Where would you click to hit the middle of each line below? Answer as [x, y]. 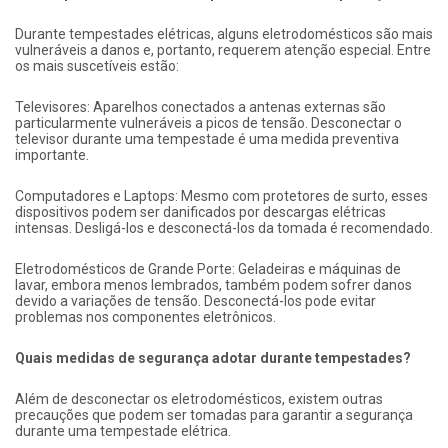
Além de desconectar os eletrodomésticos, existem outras [199, 399]
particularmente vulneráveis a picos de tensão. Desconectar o [208, 123]
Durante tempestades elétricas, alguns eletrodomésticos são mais [224, 34]
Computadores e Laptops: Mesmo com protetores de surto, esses [221, 196]
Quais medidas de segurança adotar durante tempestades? [213, 358]
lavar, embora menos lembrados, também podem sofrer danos [213, 285]
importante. [52, 155]
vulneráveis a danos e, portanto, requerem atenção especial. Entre [223, 50]
